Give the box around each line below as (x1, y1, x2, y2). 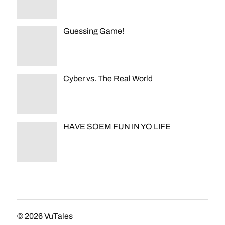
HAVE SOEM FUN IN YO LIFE (63, 122, 171, 131)
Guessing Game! (63, 27, 124, 35)
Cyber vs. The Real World (63, 74, 153, 83)
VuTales (44, 212, 73, 220)
